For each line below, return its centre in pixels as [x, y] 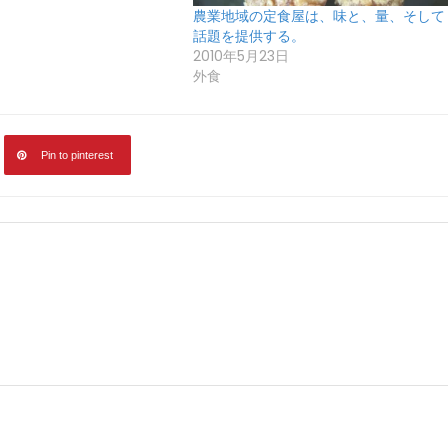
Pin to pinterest [77, 155]
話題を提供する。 [248, 36]
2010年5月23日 [240, 56]
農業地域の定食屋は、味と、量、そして [318, 16]
